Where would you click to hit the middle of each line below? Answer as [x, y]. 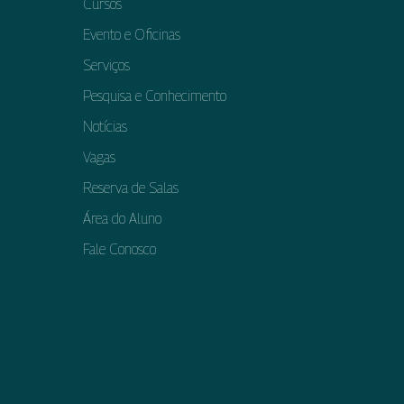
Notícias [105, 127]
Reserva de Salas [131, 188]
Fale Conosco [119, 249]
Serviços [106, 65]
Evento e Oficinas [132, 35]
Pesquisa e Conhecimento [155, 96]
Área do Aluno [122, 219]
